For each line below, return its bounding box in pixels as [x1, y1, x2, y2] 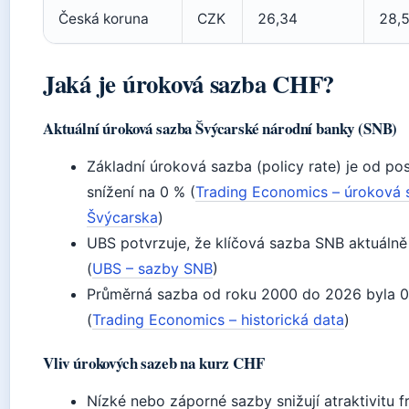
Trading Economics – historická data [92, 310, 344, 329]
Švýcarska [87, 208, 158, 226]
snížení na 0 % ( [87, 183, 195, 201]
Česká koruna [58, 10, 149, 27]
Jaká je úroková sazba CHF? [43, 66, 335, 101]
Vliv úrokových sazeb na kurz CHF [43, 351, 265, 374]
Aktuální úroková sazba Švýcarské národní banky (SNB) [43, 117, 398, 140]
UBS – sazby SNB [92, 259, 213, 278]
